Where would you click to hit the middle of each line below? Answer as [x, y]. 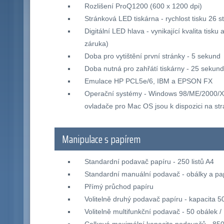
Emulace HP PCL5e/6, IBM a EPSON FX [148, 81]
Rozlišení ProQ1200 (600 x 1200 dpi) [143, 6]
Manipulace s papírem [101, 139]
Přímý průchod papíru [119, 187]
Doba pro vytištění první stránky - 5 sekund [152, 56]
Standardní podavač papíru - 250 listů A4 [149, 162]
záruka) [96, 43]
